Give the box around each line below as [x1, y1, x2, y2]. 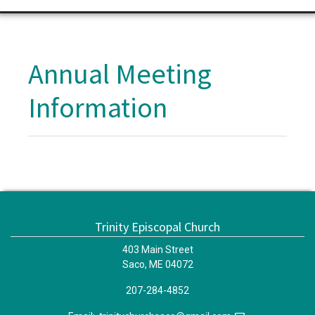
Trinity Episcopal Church [95, 219, 220, 236]
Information [28, 90, 167, 125]
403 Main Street [122, 244, 193, 256]
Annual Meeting [28, 56, 212, 91]
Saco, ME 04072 [122, 259, 193, 271]
